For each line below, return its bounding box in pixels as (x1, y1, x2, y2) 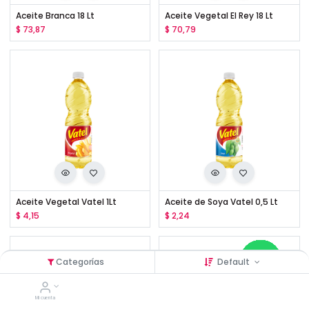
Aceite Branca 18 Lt (15, 10, 94, 22)
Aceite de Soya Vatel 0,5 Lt (165, 195, 278, 208)
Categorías (56, 256, 104, 268)
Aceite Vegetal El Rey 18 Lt (165, 10, 273, 22)
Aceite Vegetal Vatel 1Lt (15, 195, 117, 208)
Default (217, 256, 252, 268)
